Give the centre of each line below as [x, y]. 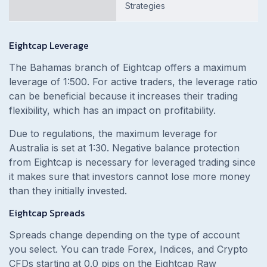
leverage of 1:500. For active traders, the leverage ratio [133, 82]
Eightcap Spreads [47, 213]
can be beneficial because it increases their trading [123, 96]
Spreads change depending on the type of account [124, 235]
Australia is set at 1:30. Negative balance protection [124, 148]
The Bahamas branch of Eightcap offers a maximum [128, 68]
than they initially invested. [68, 191]
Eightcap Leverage [49, 46]
